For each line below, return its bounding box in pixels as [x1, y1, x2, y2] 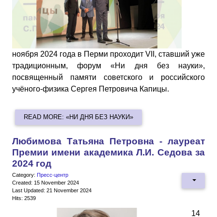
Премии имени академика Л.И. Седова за [12, 147, 205, 157]
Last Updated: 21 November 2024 [12, 187, 92, 193]
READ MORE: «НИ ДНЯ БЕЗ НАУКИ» [24, 113, 134, 121]
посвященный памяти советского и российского [12, 73, 205, 82]
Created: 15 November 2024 [12, 179, 79, 186]
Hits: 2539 [12, 195, 36, 201]
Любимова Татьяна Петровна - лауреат [12, 136, 205, 146]
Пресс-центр [37, 171, 68, 178]
